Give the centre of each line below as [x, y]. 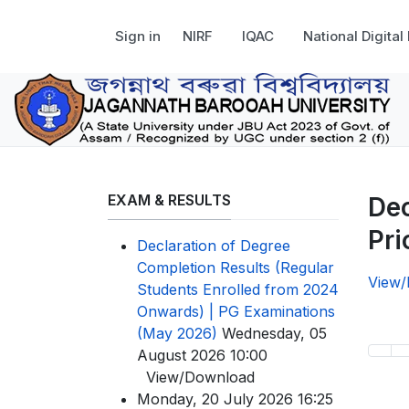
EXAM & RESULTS [169, 200]
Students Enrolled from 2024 [238, 289]
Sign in [138, 36]
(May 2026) [179, 333]
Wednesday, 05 [274, 333]
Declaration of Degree [214, 245]
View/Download [196, 377]
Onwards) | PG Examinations [236, 311]
